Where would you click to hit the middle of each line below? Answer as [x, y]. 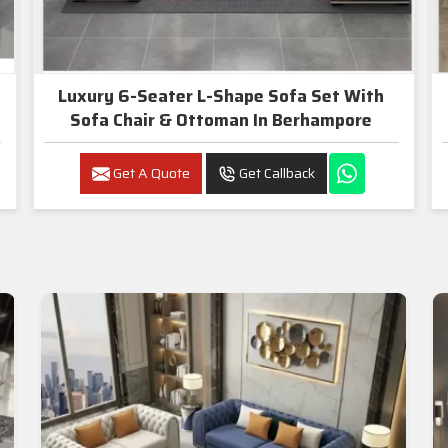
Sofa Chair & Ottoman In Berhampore [313, 119]
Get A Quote [149, 172]
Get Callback [275, 172]
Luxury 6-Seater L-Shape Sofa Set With [221, 95]
